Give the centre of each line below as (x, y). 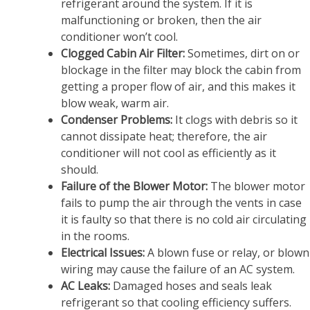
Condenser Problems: (117, 119)
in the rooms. (95, 236)
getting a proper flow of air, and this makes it (178, 86)
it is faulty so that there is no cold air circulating (184, 219)
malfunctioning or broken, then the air (161, 20)
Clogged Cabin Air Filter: (123, 53)
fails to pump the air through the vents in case (181, 202)
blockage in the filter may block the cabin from (181, 70)
